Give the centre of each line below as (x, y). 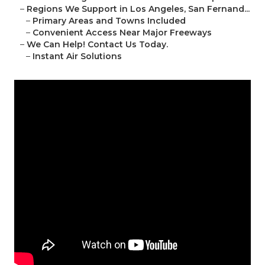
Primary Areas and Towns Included (109, 21)
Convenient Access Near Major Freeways (122, 33)
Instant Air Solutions (77, 56)
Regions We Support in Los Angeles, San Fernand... (138, 9)
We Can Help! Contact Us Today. (97, 45)
